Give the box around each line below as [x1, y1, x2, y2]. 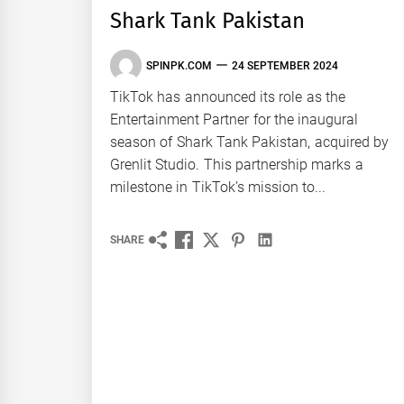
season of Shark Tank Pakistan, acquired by [110, 133, 389, 151]
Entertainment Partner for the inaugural [110, 111, 359, 129]
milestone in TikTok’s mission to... [110, 179, 326, 197]
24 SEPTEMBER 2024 [232, 59, 338, 72]
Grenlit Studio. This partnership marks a [110, 156, 363, 174]
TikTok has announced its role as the [110, 88, 345, 106]
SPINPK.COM [146, 59, 212, 72]
